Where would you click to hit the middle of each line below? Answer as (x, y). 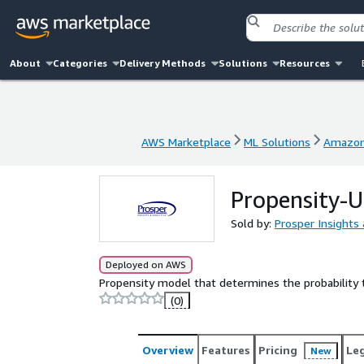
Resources (304, 63)
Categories (80, 63)
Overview (168, 350)
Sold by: (253, 223)
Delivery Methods (163, 63)
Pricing (278, 350)
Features (226, 350)
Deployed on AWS (146, 264)
